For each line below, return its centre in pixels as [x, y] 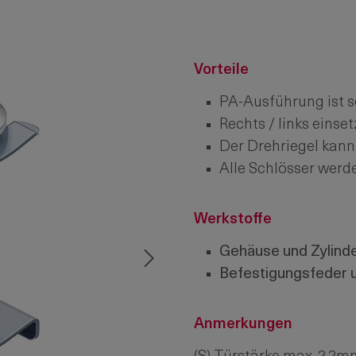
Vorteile [221, 70]
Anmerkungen [243, 325]
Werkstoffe [233, 220]
